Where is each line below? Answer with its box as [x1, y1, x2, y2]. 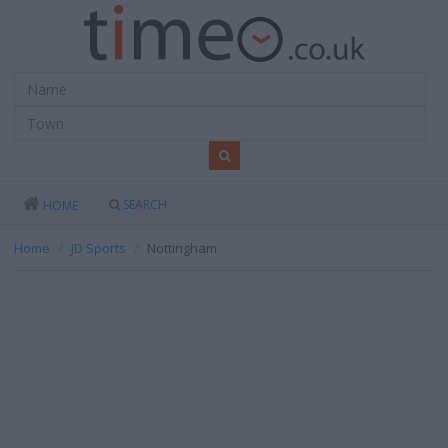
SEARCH [123, 196, 167, 213]
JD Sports [71, 239, 126, 257]
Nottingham [147, 239, 217, 257]
